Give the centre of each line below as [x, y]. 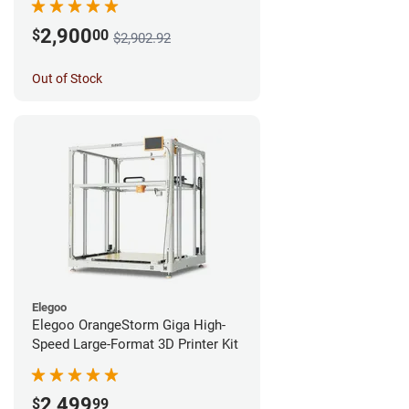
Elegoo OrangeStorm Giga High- [129, 325]
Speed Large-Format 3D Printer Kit [135, 345]
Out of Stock [67, 79]
